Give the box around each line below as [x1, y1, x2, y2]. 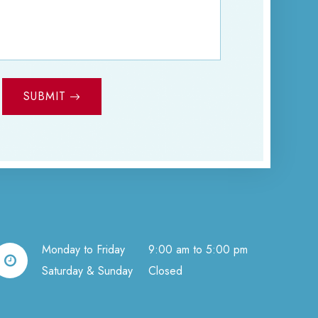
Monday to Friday [42, 241, 126, 258]
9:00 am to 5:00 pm [148, 241, 248, 258]
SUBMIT [23, 88, 67, 104]
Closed [148, 263, 183, 279]
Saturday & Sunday [42, 263, 133, 279]
